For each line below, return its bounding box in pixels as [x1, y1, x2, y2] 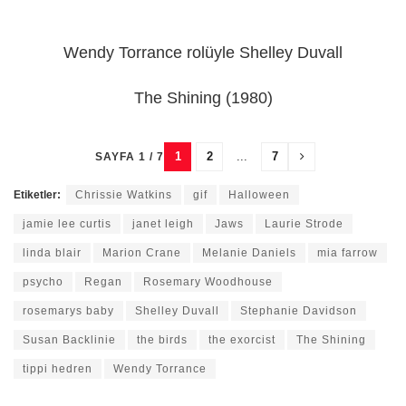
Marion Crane [102, 246, 181, 260]
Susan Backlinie [23, 333, 116, 347]
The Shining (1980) [133, 88, 273, 107]
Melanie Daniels [202, 246, 296, 260]
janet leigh [132, 217, 194, 231]
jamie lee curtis [23, 217, 111, 231]
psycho [23, 275, 63, 289]
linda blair [23, 246, 82, 260]
